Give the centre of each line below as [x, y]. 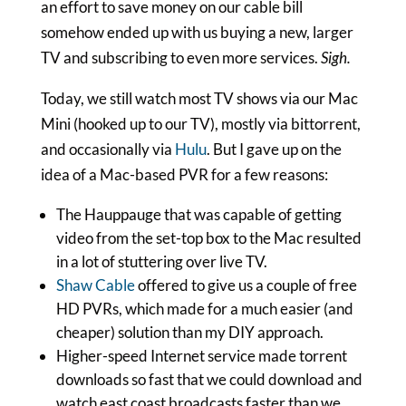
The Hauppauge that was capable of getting [198, 214]
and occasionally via [107, 149]
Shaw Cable [95, 285]
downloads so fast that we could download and [209, 379]
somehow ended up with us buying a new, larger [197, 32]
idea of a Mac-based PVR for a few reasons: [184, 174]
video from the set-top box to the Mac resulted [208, 238]
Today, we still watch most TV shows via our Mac [199, 98]
